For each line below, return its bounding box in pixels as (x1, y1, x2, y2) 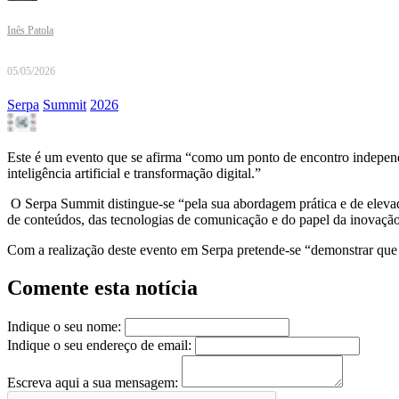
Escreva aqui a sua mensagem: (7, 375, 178, 391)
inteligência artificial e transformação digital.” (7, 166, 261, 182)
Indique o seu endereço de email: (7, 338, 191, 354)
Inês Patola (7, 24, 53, 37)
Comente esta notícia (7, 276, 198, 300)
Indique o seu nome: (7, 319, 121, 335)
